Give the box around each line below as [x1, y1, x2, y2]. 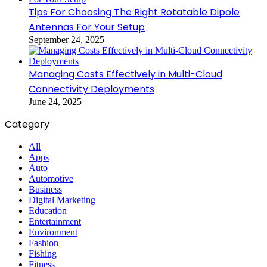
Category [5, 117, 49, 131]
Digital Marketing [29, 194, 95, 205]
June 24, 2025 [29, 96, 82, 107]
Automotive [29, 173, 73, 184]
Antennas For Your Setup [29, 20, 145, 34]
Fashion [29, 237, 58, 248]
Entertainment [29, 216, 81, 226]
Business [29, 184, 62, 194]
